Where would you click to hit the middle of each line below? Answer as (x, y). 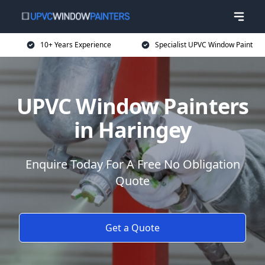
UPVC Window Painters (132, 106)
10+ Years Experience (76, 45)
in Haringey (132, 130)
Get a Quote (132, 228)
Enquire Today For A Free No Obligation (132, 164)
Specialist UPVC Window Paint (203, 45)
